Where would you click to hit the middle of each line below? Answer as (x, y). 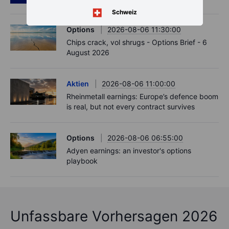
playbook (82, 161)
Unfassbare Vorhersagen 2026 (114, 216)
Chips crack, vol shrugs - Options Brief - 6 (137, 42)
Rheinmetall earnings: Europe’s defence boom (142, 97)
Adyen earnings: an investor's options (129, 151)
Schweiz (124, 12)
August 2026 (88, 53)
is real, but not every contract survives (131, 107)
